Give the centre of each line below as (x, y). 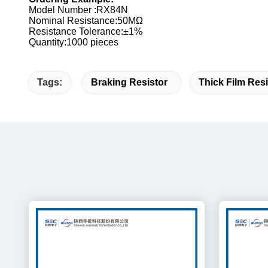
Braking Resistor (129, 83)
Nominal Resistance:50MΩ (86, 21)
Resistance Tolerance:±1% (86, 32)
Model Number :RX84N (78, 10)
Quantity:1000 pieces (74, 42)
